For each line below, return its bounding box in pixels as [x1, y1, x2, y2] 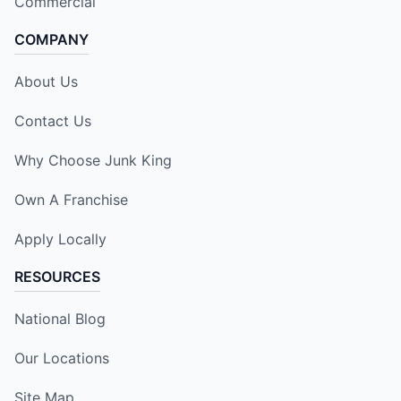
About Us [14, 72, 78, 90]
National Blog [14, 309, 106, 328]
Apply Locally [14, 229, 107, 248]
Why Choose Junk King [14, 150, 172, 169]
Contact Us [14, 111, 91, 130]
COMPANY [14, 30, 89, 48]
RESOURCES [14, 267, 100, 286]
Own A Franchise [14, 190, 128, 209]
